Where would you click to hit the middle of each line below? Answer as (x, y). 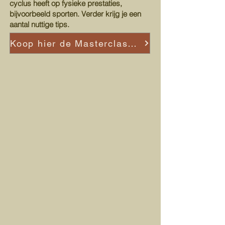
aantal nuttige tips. (39, 24)
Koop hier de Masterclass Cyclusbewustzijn (132, 43)
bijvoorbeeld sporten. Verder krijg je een (75, 14)
